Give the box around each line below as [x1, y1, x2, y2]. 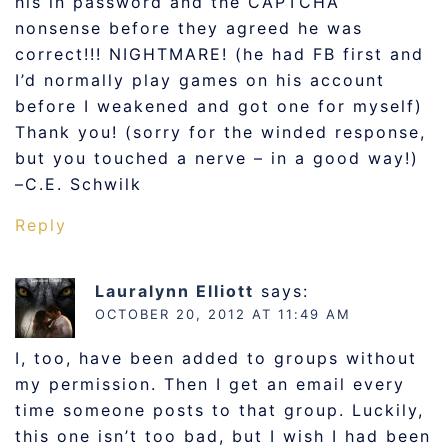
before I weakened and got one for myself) [15, 96, 423, 116]
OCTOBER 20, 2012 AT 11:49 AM [95, 306, 351, 322]
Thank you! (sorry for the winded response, [15, 122, 426, 142]
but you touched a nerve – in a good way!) [15, 148, 419, 168]
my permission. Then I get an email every [15, 374, 405, 394]
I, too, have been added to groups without [15, 348, 417, 368]
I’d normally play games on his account [15, 70, 385, 90]
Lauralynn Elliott [95, 281, 254, 301]
